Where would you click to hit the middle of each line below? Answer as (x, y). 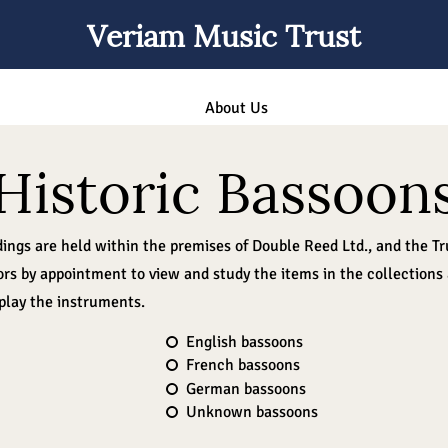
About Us (236, 108)
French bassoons (243, 365)
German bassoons (246, 388)
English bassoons (244, 342)
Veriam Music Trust (224, 33)
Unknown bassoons (252, 411)
